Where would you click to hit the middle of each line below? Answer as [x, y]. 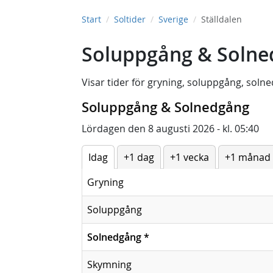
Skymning [109, 264]
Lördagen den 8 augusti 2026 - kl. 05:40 [170, 129]
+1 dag [139, 157]
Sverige [173, 19]
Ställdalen [222, 19]
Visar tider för [115, 82]
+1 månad [248, 157]
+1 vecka [190, 157]
